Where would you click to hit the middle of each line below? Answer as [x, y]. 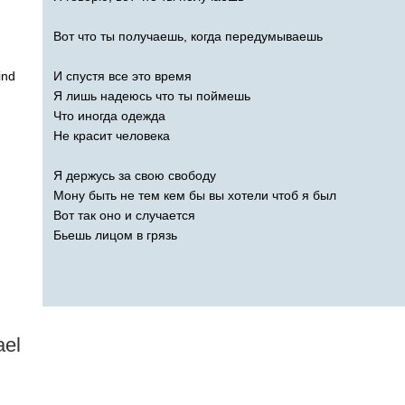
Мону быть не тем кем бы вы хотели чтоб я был [195, 195]
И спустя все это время [122, 75]
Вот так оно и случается [124, 215]
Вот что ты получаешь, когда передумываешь [188, 36]
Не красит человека [112, 135]
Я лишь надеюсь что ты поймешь [152, 95]
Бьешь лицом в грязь [115, 235]
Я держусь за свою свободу [135, 175]
